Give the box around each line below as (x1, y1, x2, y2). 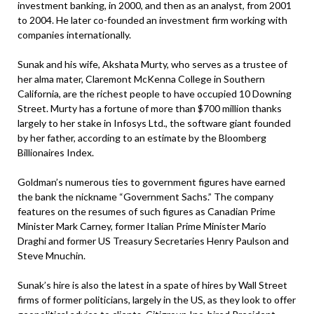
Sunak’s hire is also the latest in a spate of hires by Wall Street (18, 278, 287, 291)
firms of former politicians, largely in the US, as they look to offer (18, 293, 296, 306)
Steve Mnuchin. (18, 249, 86, 261)
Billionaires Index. (18, 146, 94, 158)
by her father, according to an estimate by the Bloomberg (18, 131, 266, 144)
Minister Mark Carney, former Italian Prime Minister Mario (18, 219, 266, 232)
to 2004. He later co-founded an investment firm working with (18, 13, 287, 26)
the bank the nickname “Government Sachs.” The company (18, 190, 273, 203)
